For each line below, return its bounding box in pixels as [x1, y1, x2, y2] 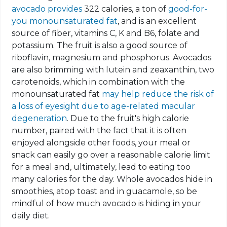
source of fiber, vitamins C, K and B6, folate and [12, 28, 200, 39]
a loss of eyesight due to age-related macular [12, 101, 196, 111]
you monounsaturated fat [12, 16, 118, 26]
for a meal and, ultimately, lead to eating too [12, 162, 191, 172]
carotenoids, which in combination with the [12, 77, 185, 87]
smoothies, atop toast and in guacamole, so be [12, 186, 198, 197]
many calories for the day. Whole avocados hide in [12, 174, 213, 184]
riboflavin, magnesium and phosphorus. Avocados [12, 53, 212, 63]
